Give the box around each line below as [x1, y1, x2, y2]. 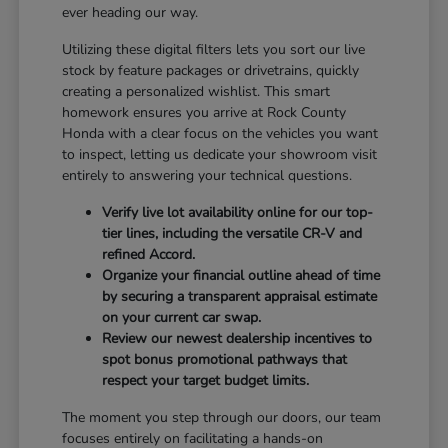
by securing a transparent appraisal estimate [102, 286, 378, 306]
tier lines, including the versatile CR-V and [102, 223, 363, 243]
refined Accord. [102, 244, 196, 264]
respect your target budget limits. [102, 370, 310, 390]
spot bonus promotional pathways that [102, 349, 348, 369]
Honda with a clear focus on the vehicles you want [62, 123, 379, 143]
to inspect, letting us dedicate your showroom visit [62, 144, 378, 164]
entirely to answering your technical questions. [62, 165, 353, 185]
